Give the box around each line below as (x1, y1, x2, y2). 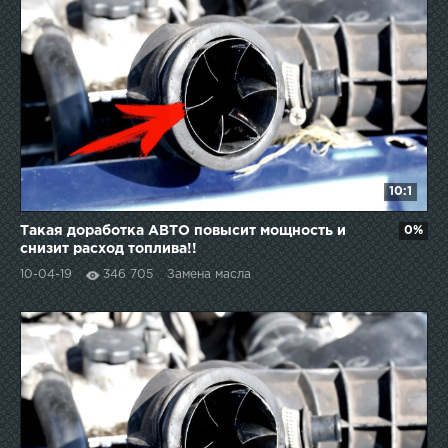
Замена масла (167, 269, 251, 281)
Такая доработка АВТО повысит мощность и (20, 225, 346, 238)
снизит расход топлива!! (20, 243, 197, 256)
